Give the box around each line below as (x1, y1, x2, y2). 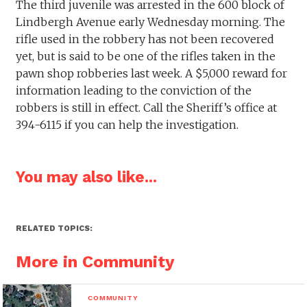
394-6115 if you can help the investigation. (15, 118, 238, 132)
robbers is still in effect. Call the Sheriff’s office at (15, 101, 277, 115)
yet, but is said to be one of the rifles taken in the (15, 49, 275, 64)
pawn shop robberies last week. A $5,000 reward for (15, 66, 287, 81)
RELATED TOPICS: (15, 224, 93, 234)
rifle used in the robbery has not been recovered (15, 32, 274, 47)
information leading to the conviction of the (15, 84, 251, 98)
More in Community (15, 252, 175, 272)
